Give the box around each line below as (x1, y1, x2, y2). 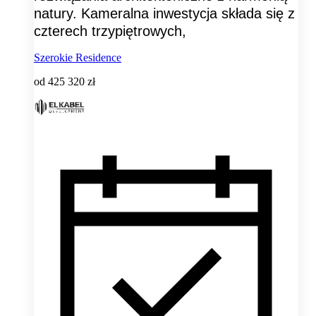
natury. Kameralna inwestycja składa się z (34, 5, 295, 21)
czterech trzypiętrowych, (34, 23, 186, 39)
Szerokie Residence (34, 51, 121, 63)
